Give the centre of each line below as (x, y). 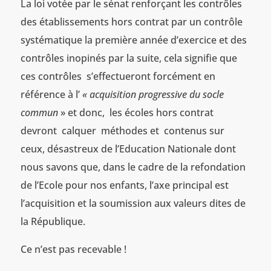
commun (39, 112)
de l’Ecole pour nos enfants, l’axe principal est (124, 185)
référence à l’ (51, 94)
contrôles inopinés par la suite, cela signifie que (129, 58)
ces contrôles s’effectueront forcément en (118, 76)
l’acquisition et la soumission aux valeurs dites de (133, 203)
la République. (53, 221)
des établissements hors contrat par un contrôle (131, 21)
